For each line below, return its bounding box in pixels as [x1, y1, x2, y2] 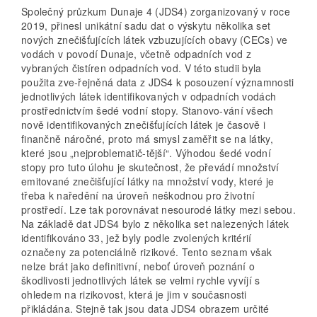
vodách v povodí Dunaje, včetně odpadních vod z [21, 47, 251, 62]
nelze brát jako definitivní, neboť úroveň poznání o [21, 259, 255, 274]
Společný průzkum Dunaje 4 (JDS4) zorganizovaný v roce [21, 4, 290, 19]
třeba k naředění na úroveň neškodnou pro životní [21, 188, 255, 203]
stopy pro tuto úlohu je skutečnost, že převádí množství [21, 160, 279, 175]
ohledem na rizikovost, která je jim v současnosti [21, 287, 247, 302]
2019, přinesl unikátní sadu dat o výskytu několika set [21, 18, 271, 33]
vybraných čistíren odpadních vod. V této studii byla [21, 61, 262, 76]
